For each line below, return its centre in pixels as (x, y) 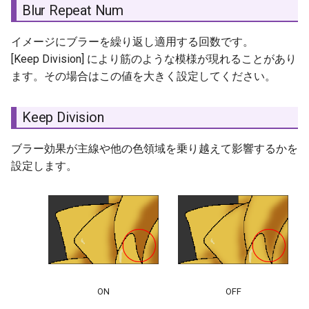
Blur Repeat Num (73, 11)
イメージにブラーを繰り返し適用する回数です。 (132, 42)
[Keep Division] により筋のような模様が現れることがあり (154, 59)
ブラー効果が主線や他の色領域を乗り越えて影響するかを (154, 149)
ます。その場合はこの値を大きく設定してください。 (143, 77)
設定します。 (44, 166)
